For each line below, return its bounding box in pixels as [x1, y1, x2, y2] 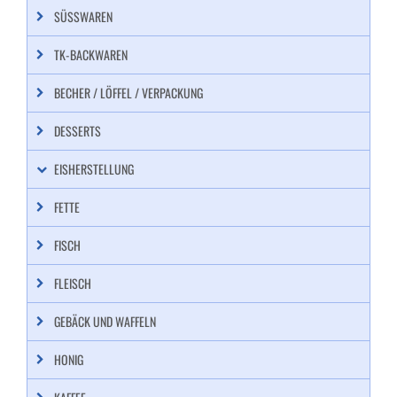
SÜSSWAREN [54, 7, 106, 26]
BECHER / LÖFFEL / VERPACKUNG [54, 83, 203, 102]
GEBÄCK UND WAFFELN [54, 312, 156, 331]
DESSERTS [54, 121, 101, 140]
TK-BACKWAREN [54, 45, 128, 64]
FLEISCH [54, 274, 91, 292]
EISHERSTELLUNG [54, 160, 134, 178]
